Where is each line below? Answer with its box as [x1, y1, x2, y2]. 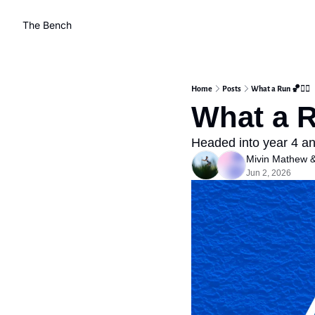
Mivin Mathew [246, 153, 307, 165]
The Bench [22, 19, 72, 31]
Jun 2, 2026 [246, 168, 291, 178]
